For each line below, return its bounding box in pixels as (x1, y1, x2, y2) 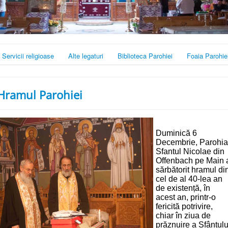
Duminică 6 (156, 129, 197, 138)
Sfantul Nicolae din (156, 147, 224, 156)
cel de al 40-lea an (156, 175, 222, 184)
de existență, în (156, 184, 210, 193)
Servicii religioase (2, 51, 54, 61)
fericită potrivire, (156, 202, 213, 211)
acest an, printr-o (156, 193, 216, 202)
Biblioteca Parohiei (118, 51, 173, 61)
